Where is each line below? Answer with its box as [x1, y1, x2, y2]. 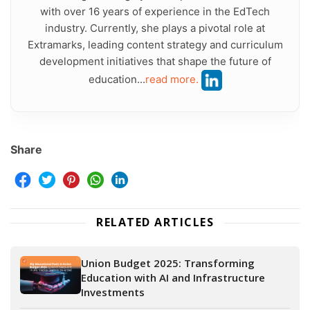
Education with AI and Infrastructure [81, 271, 265, 285]
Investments [81, 285, 145, 300]
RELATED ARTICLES [96, 215, 214, 230]
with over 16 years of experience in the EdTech [40, 5, 270, 19]
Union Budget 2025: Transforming [81, 256, 255, 271]
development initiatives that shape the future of [39, 55, 271, 69]
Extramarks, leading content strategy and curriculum [27, 38, 283, 52]
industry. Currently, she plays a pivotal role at [45, 21, 265, 35]
